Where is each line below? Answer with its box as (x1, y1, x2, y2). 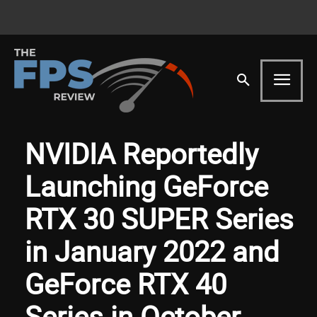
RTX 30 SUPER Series (25, 199, 294, 238)
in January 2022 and (25, 231, 279, 270)
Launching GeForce (25, 166, 268, 205)
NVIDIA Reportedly (25, 134, 258, 173)
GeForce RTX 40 (25, 264, 226, 303)
